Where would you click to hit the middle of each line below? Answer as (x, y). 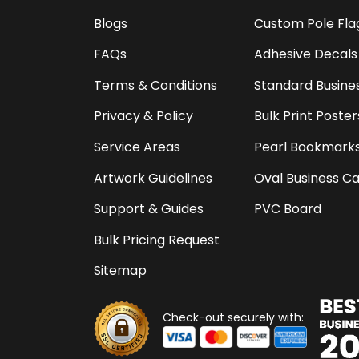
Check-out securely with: (233, 318)
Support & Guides (149, 209)
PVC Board (288, 209)
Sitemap (120, 271)
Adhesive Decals (306, 54)
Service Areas (137, 147)
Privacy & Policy (143, 116)
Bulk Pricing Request (157, 240)
